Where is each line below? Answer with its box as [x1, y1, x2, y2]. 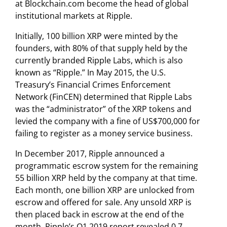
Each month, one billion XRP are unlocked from [15, 184, 195, 196]
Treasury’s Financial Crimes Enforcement [15, 79, 171, 90]
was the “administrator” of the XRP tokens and [15, 103, 192, 115]
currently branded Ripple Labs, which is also [15, 54, 183, 66]
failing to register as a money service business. [15, 127, 193, 139]
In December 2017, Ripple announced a [15, 147, 165, 159]
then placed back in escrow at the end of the [15, 208, 184, 220]
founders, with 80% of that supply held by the [15, 42, 187, 54]
